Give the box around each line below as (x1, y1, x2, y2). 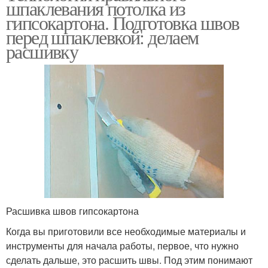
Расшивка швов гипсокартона (6, 203, 139, 218)
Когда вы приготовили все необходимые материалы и (6, 224, 246, 238)
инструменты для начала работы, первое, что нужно (6, 238, 239, 252)
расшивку (6, 38, 78, 64)
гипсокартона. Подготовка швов (6, 9, 239, 35)
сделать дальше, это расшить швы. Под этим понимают (6, 252, 252, 267)
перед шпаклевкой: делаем (6, 23, 199, 50)
